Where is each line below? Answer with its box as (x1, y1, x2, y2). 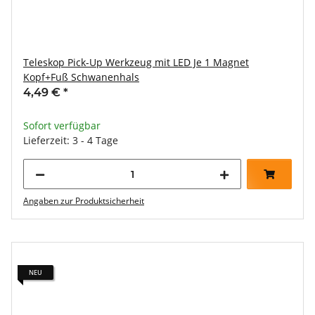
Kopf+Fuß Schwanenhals (23, 70, 139, 84)
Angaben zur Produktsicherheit (23, 195, 144, 207)
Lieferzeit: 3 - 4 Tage (23, 134, 118, 147)
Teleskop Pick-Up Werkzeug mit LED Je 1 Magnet (23, 56, 249, 69)
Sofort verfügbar (23, 119, 101, 132)
